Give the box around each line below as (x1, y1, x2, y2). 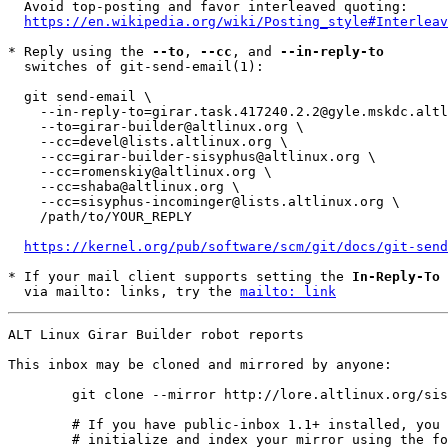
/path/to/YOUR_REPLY (8, 209, 40, 224)
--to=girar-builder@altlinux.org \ (8, 119, 40, 134)
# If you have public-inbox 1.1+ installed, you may (8, 417, 72, 432)
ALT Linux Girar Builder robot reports (8, 327, 304, 342)
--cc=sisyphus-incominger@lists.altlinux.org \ (8, 194, 40, 209)
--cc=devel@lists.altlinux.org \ (8, 134, 40, 149)
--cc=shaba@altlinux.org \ (8, 179, 40, 194)
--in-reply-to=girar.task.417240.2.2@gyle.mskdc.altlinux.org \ (8, 104, 40, 119)
